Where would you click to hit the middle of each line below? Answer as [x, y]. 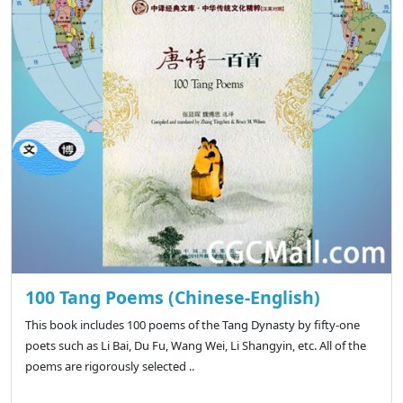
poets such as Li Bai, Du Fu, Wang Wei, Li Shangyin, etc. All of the [196, 346]
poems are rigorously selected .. [110, 367]
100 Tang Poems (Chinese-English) [173, 298]
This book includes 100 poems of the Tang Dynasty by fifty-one [193, 325]
